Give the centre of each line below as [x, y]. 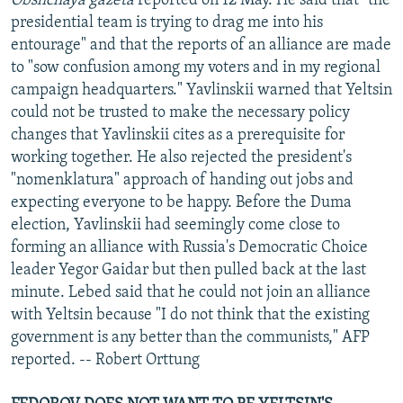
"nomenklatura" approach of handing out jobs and [182, 180]
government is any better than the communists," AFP [190, 337]
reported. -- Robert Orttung [105, 360]
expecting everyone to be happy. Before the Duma [181, 202]
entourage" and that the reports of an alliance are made [201, 45]
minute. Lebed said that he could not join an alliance [191, 292]
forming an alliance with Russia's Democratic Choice [189, 247]
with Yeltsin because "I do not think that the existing [190, 315]
